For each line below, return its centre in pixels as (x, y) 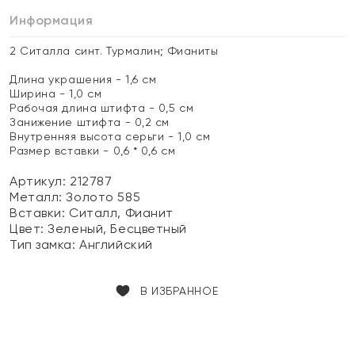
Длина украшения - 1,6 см (83, 79)
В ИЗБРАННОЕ (179, 291)
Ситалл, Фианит (121, 213)
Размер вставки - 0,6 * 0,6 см (93, 151)
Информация (52, 20)
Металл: (38, 197)
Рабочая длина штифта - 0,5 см (102, 108)
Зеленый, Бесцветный (118, 229)
